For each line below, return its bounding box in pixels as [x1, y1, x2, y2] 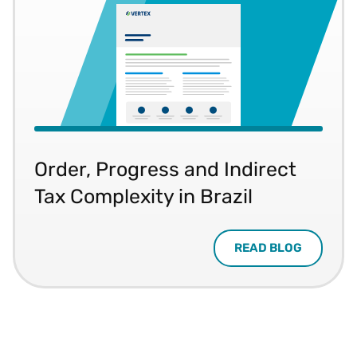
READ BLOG [234, 240, 302, 255]
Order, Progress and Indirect [34, 156, 296, 181]
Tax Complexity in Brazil [34, 183, 253, 208]
